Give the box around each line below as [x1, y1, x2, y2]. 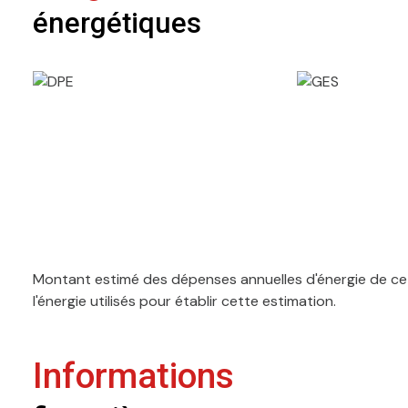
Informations [33, 355, 234, 398]
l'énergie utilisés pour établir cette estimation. [33, 291, 336, 311]
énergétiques [33, 6, 201, 41]
